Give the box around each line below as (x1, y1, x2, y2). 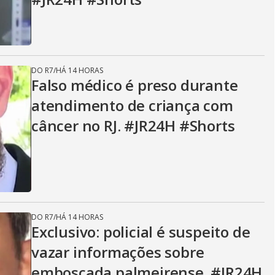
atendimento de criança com (31, 95, 233, 115)
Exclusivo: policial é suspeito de (31, 222, 250, 242)
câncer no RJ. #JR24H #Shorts (31, 115, 235, 136)
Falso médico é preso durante (31, 75, 238, 95)
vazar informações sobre (31, 242, 204, 262)
